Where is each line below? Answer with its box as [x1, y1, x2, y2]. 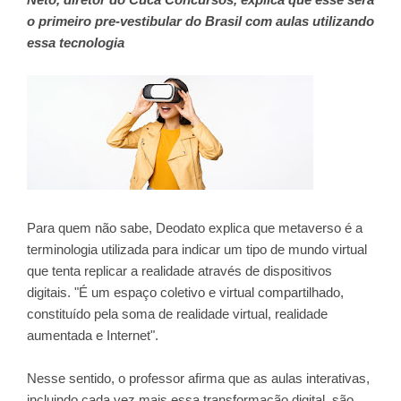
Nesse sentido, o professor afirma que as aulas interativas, [27, 371, 370, 386]
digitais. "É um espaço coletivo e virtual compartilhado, [27, 285, 344, 300]
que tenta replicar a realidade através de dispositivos [27, 263, 332, 278]
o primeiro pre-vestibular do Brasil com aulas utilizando [27, 13, 374, 29]
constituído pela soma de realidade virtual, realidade [27, 306, 328, 321]
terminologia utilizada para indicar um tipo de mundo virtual [27, 242, 367, 257]
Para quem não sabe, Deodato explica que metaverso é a [27, 220, 363, 235]
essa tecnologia [27, 35, 124, 50]
